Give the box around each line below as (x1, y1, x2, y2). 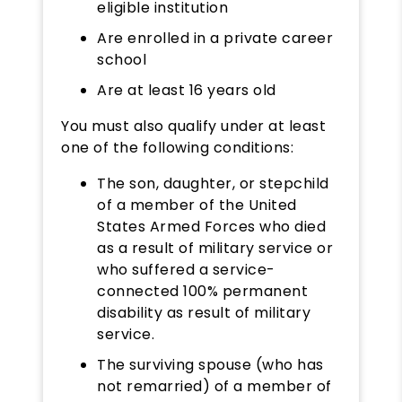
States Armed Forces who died (97, 215, 326, 237)
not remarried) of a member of (97, 375, 332, 397)
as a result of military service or (97, 237, 333, 258)
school (97, 48, 146, 70)
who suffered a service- (97, 258, 275, 280)
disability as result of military (97, 301, 310, 323)
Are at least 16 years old (97, 79, 276, 100)
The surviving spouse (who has (97, 354, 324, 375)
